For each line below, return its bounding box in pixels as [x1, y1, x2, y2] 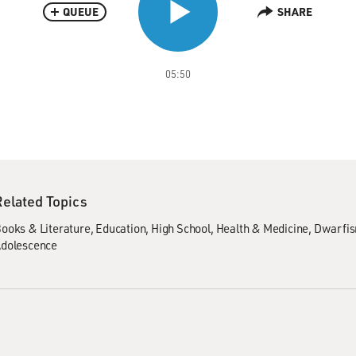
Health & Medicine [215, 220, 309, 236]
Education [95, 220, 146, 236]
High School [151, 220, 211, 236]
